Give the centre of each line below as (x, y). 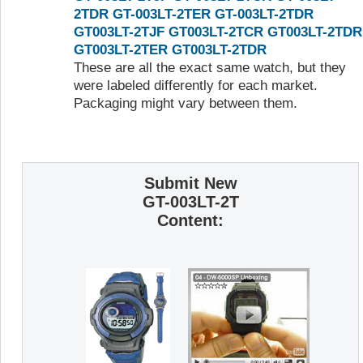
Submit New (190, 183)
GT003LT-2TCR (216, 32)
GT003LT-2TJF (119, 32)
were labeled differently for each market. (196, 86)
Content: (190, 220)
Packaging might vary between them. (186, 104)
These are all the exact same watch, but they (210, 68)
